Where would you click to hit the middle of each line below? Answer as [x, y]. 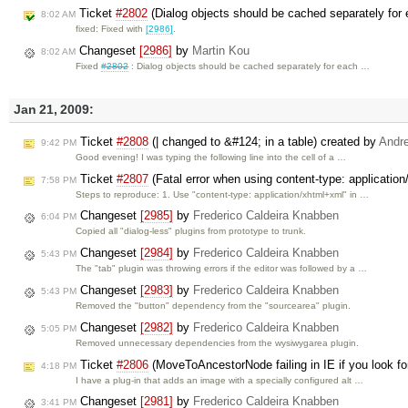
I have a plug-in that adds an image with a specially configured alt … [220, 380]
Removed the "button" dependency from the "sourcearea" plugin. [214, 305]
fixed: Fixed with [111, 28]
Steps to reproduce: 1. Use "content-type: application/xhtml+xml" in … [223, 194]
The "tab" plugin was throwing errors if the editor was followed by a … [222, 269]
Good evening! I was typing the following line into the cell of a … [211, 157]
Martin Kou [221, 50]
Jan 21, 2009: [54, 110]
